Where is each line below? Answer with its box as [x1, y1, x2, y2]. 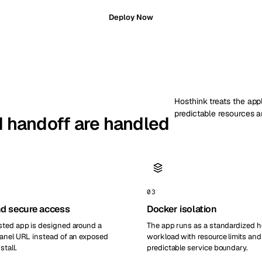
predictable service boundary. [147, 243, 248, 253]
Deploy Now [109, 12, 153, 22]
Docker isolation [147, 203, 217, 215]
